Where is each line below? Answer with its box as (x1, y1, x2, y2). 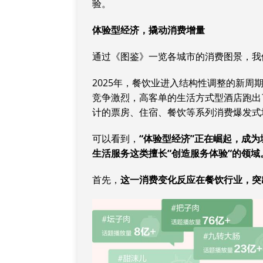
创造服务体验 (171, 147, 228, 160)
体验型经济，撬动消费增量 (92, 23, 205, 36)
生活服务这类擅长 (92, 147, 167, 160)
